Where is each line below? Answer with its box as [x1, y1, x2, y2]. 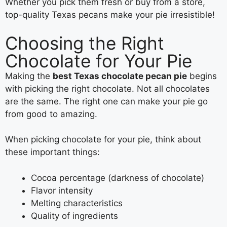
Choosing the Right [5, 32, 164, 54]
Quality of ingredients [31, 210, 118, 221]
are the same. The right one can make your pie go [5, 96, 208, 106]
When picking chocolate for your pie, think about [5, 134, 201, 145]
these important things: [5, 147, 100, 158]
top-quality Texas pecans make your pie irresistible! [5, 10, 215, 20]
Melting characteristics [31, 198, 123, 208]
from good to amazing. [5, 108, 97, 119]
